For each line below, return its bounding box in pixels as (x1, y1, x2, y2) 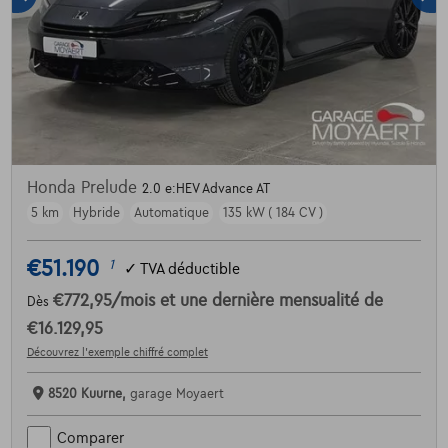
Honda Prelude (26, 179, 142, 198)
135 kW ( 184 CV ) (222, 206, 323, 221)
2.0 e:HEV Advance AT (141, 182, 270, 197)
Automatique (133, 206, 209, 221)
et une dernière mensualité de (159, 292, 383, 311)
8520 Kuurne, (47, 387, 130, 402)
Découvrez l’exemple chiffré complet (26, 346, 208, 359)
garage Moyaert (129, 387, 224, 402)
